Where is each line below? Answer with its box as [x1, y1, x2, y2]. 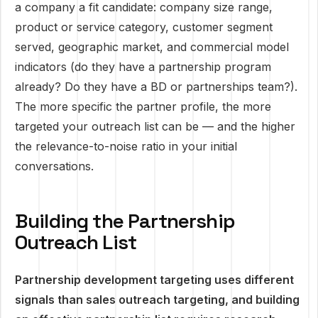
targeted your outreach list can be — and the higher [15, 119, 295, 133]
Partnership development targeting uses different [15, 273, 294, 287]
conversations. [15, 159, 94, 173]
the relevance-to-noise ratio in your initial [15, 139, 237, 153]
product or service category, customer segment [15, 20, 273, 34]
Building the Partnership [15, 208, 235, 234]
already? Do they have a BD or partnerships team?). [15, 79, 297, 94]
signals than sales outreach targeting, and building [15, 292, 300, 307]
